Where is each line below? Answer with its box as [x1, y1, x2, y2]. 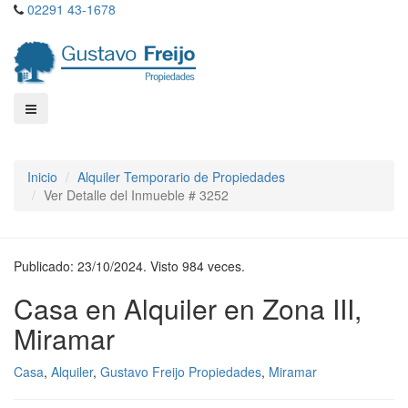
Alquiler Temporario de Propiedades [77, 168, 285, 186]
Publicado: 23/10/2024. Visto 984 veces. [14, 257, 245, 275]
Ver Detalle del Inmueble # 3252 [44, 186, 229, 204]
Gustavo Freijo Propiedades [100, 362, 261, 381]
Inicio [27, 168, 57, 186]
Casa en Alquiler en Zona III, [14, 289, 362, 328]
